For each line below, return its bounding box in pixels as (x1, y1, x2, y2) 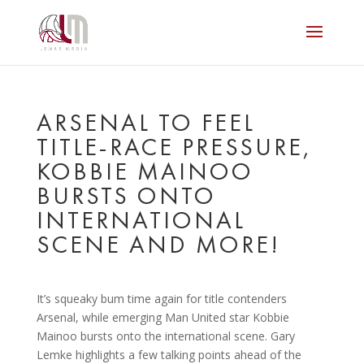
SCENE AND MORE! (36, 229, 280, 260)
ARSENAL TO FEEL (36, 107, 255, 138)
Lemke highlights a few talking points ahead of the (36, 347, 301, 362)
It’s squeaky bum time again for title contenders (36, 291, 287, 306)
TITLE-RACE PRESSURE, (36, 132, 312, 162)
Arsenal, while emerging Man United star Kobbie (36, 310, 289, 325)
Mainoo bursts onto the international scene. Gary (36, 328, 295, 344)
